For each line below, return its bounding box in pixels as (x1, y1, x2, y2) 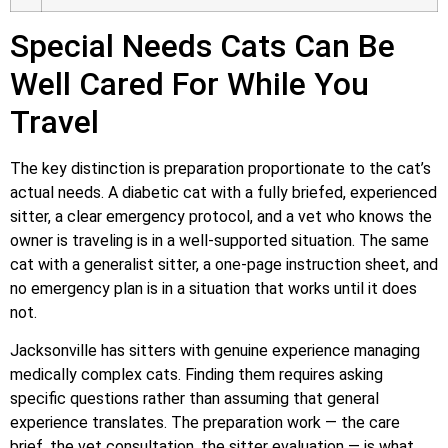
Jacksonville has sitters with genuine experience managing (10, 341, 420, 361)
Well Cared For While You (10, 64, 369, 103)
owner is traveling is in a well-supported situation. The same (10, 230, 429, 250)
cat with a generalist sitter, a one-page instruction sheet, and (10, 254, 438, 274)
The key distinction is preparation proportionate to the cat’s (10, 158, 431, 178)
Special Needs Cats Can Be (10, 26, 395, 65)
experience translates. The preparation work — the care (10, 413, 400, 433)
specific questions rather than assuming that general (10, 389, 379, 409)
